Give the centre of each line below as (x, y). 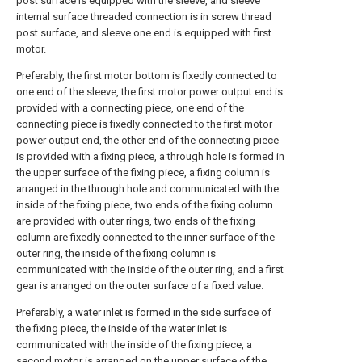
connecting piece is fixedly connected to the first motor (144, 124)
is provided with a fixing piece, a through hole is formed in (150, 156)
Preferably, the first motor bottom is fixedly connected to (147, 76)
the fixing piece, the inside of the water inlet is (122, 328)
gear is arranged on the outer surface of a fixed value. (140, 286)
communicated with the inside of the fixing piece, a (134, 345)
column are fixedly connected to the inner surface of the (145, 237)
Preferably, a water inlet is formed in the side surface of (144, 312)
